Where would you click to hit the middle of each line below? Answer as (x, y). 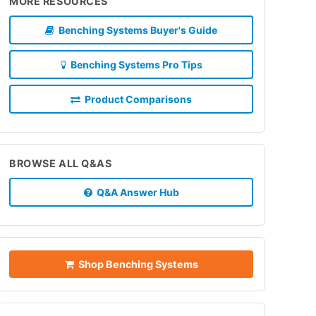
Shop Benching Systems (136, 264)
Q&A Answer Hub (135, 192)
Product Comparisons (136, 99)
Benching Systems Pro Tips (134, 64)
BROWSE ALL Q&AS (61, 163)
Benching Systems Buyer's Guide (136, 30)
